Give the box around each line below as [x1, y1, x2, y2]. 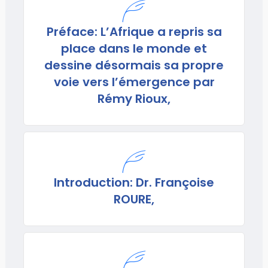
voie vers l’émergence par [53, 74, 215, 90]
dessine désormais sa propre [44, 57, 224, 74]
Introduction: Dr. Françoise [54, 174, 214, 191]
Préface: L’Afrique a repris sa [46, 23, 222, 40]
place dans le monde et [61, 40, 207, 57]
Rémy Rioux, [98, 90, 170, 107]
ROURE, [114, 191, 154, 208]
